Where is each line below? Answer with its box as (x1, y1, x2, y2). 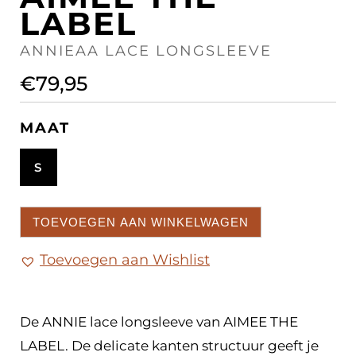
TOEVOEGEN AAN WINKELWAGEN (33, 215, 249, 230)
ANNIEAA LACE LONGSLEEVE (20, 42, 272, 60)
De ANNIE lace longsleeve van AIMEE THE (20, 314, 298, 331)
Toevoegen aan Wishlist (40, 251, 210, 269)
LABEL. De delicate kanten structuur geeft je (20, 338, 319, 354)
